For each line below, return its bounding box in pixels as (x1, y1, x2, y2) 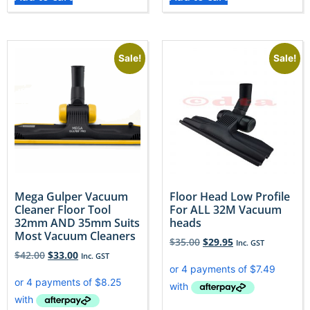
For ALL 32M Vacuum (170, 202, 282, 218)
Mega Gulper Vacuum (15, 189, 128, 205)
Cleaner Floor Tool (15, 202, 111, 218)
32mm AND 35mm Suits (15, 215, 140, 231)
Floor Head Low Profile (170, 189, 290, 205)
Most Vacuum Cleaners (15, 228, 136, 244)
